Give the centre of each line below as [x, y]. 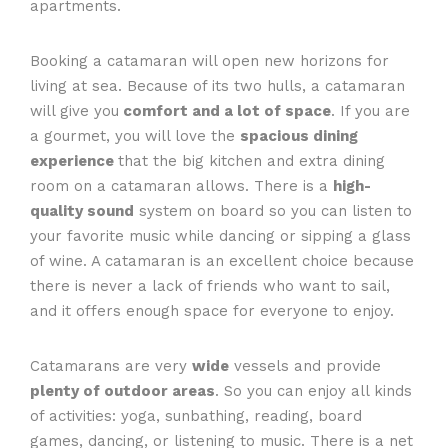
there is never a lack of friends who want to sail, [210, 285]
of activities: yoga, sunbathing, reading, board [196, 415]
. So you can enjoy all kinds [313, 390]
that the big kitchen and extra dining [251, 160]
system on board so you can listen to [273, 210]
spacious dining [299, 135]
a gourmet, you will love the [135, 135]
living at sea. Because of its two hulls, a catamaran [217, 85]
